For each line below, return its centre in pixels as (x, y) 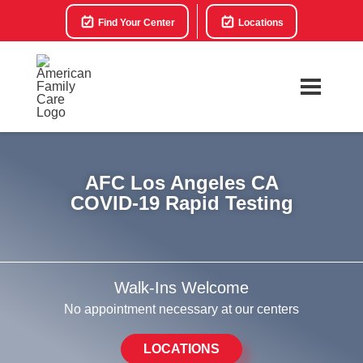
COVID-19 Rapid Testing (181, 203)
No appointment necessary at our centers (181, 309)
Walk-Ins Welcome (181, 288)
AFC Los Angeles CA (181, 183)
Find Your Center (135, 23)
